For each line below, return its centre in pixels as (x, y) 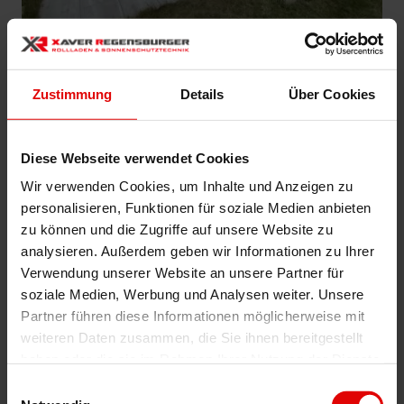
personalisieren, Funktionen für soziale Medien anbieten (196, 207)
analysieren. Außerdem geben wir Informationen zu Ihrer (197, 251)
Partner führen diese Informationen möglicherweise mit (193, 316)
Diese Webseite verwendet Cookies (135, 158)
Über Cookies (332, 94)
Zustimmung (72, 94)
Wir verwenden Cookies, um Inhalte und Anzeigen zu (187, 186)
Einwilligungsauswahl (69, 387)
